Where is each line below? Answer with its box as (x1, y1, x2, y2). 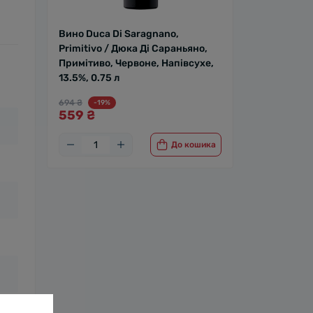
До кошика (171, 139, 216, 150)
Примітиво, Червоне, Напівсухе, (59, 57, 214, 69)
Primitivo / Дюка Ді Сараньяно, (59, 43, 208, 54)
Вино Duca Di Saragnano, (59, 28, 179, 40)
